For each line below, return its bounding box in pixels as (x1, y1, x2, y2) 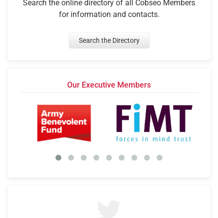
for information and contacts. (58, 10, 160, 19)
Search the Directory (78, 36, 140, 45)
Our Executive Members (67, 80, 151, 90)
